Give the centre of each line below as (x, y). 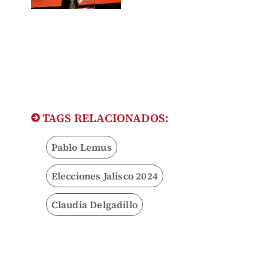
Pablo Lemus (81, 147)
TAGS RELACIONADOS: (104, 118)
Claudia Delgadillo (95, 204)
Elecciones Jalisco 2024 (105, 176)
